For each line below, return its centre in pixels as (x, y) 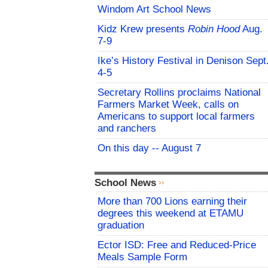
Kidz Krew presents (143, 29)
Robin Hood (214, 29)
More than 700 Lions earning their (172, 202)
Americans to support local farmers (176, 117)
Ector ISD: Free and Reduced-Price (177, 245)
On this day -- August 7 (149, 148)
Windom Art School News (154, 10)
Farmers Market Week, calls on (168, 105)
